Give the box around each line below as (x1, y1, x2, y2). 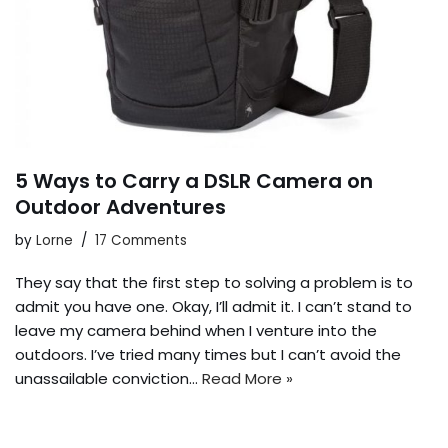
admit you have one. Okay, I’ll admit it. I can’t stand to (15, 296, 412, 317)
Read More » (202, 368, 293, 389)
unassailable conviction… (15, 368, 202, 389)
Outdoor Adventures (15, 193, 226, 221)
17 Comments (95, 231, 187, 250)
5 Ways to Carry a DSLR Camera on (15, 167, 373, 195)
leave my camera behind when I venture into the (15, 320, 377, 341)
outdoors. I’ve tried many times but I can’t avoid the (15, 344, 401, 365)
